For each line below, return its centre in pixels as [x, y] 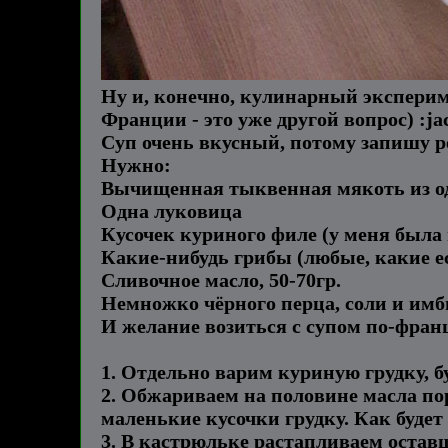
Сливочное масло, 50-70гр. [221, 280]
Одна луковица [171, 211]
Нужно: [136, 165]
